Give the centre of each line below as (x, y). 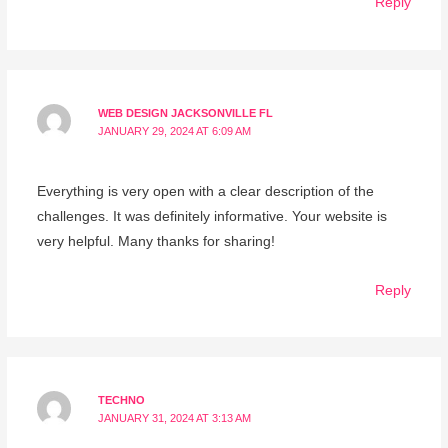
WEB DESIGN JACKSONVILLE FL (186, 113)
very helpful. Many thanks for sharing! (155, 241)
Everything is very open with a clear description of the (205, 191)
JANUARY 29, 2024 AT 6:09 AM (175, 131)
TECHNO (122, 400)
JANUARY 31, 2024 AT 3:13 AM (175, 418)
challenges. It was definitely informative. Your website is (211, 216)
